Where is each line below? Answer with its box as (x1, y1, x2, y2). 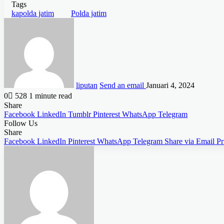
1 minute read (29, 91, 72, 100)
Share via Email (164, 137, 214, 146)
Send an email (99, 81, 144, 90)
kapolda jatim (11, 9, 54, 18)
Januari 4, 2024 (146, 81, 194, 90)
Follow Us (4, 119, 37, 128)
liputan (76, 81, 97, 90)
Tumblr (68, 110, 91, 119)
